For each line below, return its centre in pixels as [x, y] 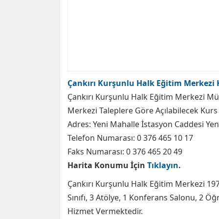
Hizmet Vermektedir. [105, 211]
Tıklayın [163, 165]
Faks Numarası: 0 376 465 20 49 [125, 152]
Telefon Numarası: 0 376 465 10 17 [130, 138]
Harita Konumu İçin [107, 165]
